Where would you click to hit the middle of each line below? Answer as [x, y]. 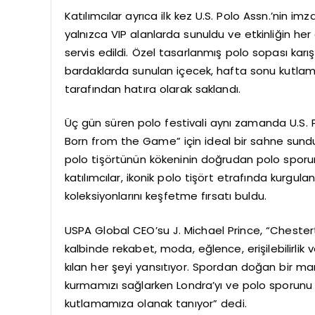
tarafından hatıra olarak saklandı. [153, 89]
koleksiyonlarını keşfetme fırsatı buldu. [165, 196]
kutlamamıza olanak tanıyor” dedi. [155, 303]
